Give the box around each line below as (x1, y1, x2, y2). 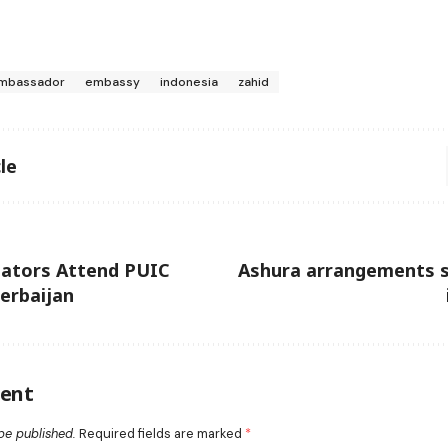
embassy (85, 74, 140, 90)
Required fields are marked (79, 425, 245, 442)
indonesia (160, 74, 218, 90)
